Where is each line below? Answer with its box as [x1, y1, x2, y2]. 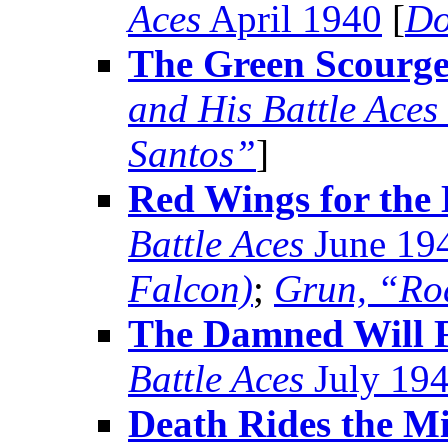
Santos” [128, 132, 256, 176]
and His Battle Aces [128, 87, 438, 131]
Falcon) [128, 267, 253, 311]
